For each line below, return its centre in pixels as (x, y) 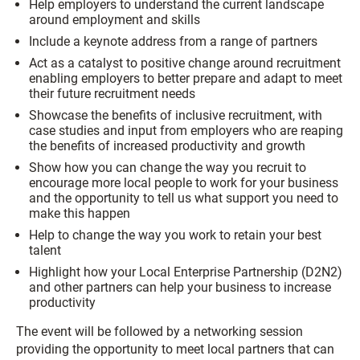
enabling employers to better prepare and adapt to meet (186, 78)
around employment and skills (115, 19)
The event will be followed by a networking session (160, 331)
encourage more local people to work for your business (184, 182)
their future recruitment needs (112, 93)
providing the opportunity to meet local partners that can (175, 349)
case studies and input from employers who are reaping (186, 130)
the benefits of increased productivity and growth (167, 145)
